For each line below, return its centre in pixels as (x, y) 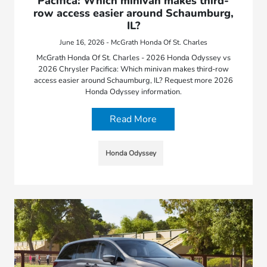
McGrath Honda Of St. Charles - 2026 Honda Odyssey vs (133, 58)
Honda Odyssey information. (133, 92)
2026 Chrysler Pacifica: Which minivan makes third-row (133, 69)
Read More (133, 119)
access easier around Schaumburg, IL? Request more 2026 (133, 81)
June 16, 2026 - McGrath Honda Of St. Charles (133, 43)
